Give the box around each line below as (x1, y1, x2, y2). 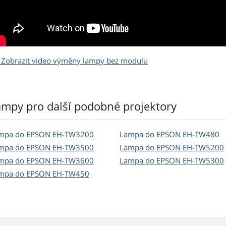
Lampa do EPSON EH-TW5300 (120, 155, 224, 166)
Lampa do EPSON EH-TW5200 (120, 142, 224, 153)
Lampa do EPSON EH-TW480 (120, 129, 220, 140)
